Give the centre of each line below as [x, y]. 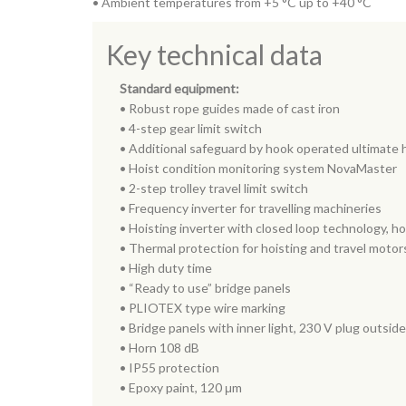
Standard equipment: [179, 88]
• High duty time [166, 268]
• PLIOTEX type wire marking [203, 308]
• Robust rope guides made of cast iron [230, 108]
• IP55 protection [169, 367]
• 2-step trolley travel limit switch [214, 188]
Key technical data [214, 54]
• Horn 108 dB [159, 348]
